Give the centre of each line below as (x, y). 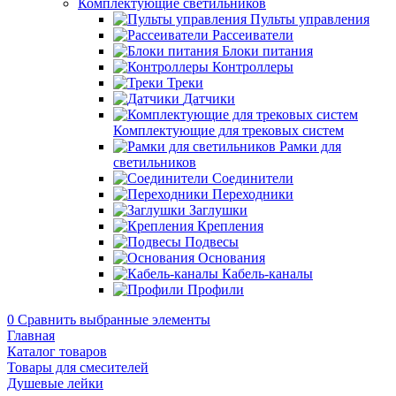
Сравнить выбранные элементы (114, 320)
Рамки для (310, 146)
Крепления (230, 226)
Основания (232, 258)
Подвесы (212, 242)
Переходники (253, 194)
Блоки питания (267, 51)
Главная (31, 335)
